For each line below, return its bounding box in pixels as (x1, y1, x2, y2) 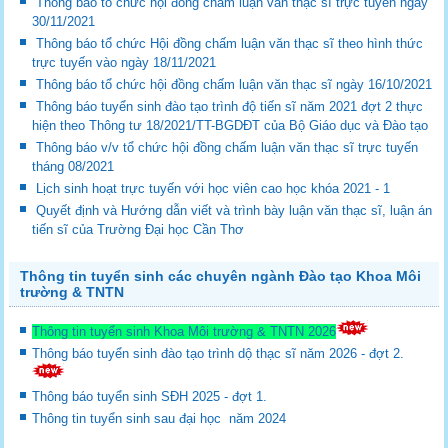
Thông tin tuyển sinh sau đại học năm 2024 (32, 410, 291, 426)
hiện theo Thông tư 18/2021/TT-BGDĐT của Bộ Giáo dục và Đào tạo (32, 117, 429, 133)
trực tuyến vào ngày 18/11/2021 (32, 54, 217, 70)
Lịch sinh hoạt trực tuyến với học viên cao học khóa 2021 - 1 (36, 180, 391, 196)
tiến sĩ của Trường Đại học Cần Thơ (32, 221, 245, 237)
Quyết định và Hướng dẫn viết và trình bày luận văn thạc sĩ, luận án (36, 202, 433, 218)
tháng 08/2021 (32, 158, 115, 174)
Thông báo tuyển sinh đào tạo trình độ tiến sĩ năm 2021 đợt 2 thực (36, 98, 424, 114)
